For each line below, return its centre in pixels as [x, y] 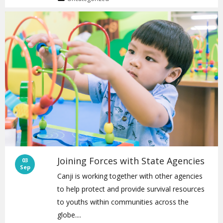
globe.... [69, 215]
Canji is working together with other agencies [130, 176]
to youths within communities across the [123, 202]
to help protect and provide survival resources [131, 189]
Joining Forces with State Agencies [131, 161]
